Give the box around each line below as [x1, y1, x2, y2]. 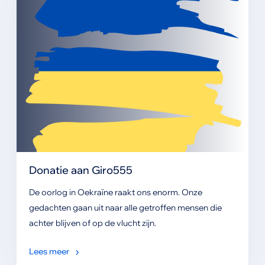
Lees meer [28, 246, 69, 257]
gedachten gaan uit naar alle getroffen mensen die [28, 202, 222, 214]
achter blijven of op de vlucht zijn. [28, 218, 156, 229]
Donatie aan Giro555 [28, 163, 132, 177]
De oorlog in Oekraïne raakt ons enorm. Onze [28, 187, 202, 198]
